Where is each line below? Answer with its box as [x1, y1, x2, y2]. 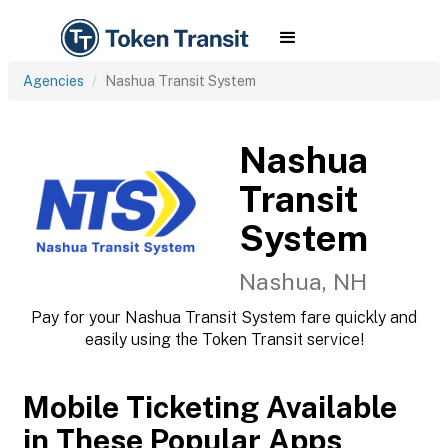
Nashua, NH [239, 268, 367, 295]
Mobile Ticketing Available [23, 389, 397, 425]
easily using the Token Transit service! [84, 330, 364, 349]
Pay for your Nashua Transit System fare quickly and [31, 308, 417, 327]
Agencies [23, 73, 84, 89]
